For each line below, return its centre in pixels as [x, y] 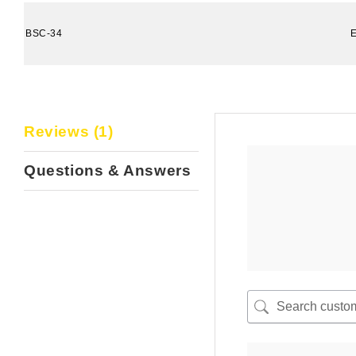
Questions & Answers [108, 170]
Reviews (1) [69, 132]
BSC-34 [44, 33]
